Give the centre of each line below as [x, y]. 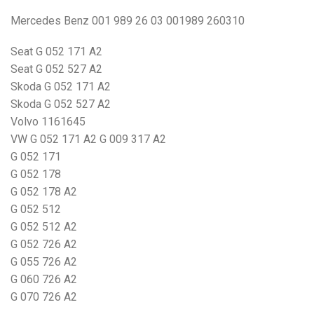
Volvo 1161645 [48, 122]
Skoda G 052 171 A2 [61, 87]
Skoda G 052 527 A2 [61, 104]
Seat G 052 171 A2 [56, 52]
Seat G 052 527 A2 [56, 69]
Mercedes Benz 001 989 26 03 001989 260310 [128, 21]
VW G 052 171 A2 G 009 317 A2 [88, 139]
